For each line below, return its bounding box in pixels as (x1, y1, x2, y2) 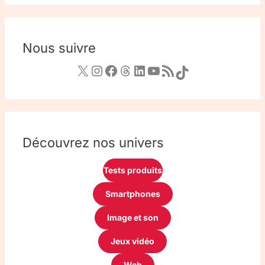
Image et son (106, 212, 159, 222)
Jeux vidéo (111, 235, 154, 246)
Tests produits (103, 164, 162, 175)
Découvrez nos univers (22, 134, 164, 150)
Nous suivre (22, 40, 96, 56)
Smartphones (105, 188, 160, 199)
